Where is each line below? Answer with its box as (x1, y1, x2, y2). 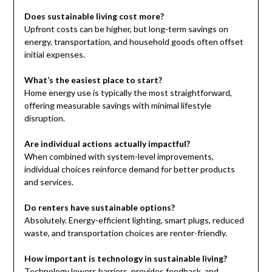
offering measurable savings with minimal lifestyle (24, 100, 211, 111)
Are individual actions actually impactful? (24, 138, 190, 149)
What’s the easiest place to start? (24, 75, 162, 86)
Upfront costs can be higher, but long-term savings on (24, 24, 228, 35)
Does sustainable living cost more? (24, 11, 164, 22)
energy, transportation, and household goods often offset (24, 36, 243, 47)
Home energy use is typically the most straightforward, (24, 87, 232, 98)
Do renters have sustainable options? (24, 202, 175, 213)
